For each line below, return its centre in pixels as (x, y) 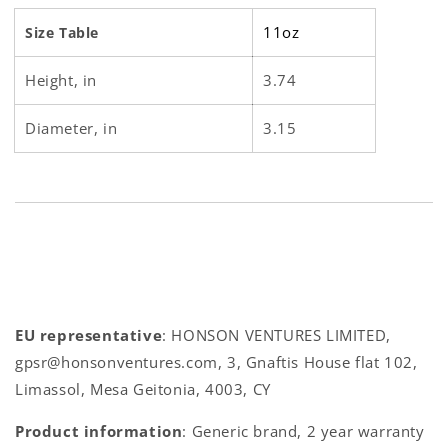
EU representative (89, 334)
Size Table (62, 32)
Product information (99, 430)
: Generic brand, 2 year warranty (303, 430)
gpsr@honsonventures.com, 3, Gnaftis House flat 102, (216, 361)
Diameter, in (71, 127)
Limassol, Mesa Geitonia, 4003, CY (143, 388)
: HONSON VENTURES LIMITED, (276, 334)
